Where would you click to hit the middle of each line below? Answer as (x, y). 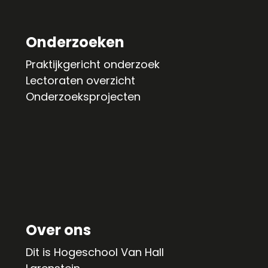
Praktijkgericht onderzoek (92, 64)
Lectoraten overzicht (80, 80)
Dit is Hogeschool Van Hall (95, 252)
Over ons (58, 230)
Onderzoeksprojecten (83, 97)
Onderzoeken (75, 42)
